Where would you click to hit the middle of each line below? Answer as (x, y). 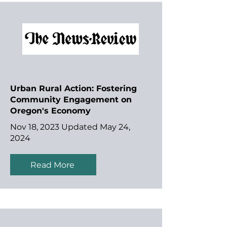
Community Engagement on (71, 100)
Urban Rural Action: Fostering (73, 88)
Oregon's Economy (50, 111)
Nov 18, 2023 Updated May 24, (70, 127)
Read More (52, 165)
